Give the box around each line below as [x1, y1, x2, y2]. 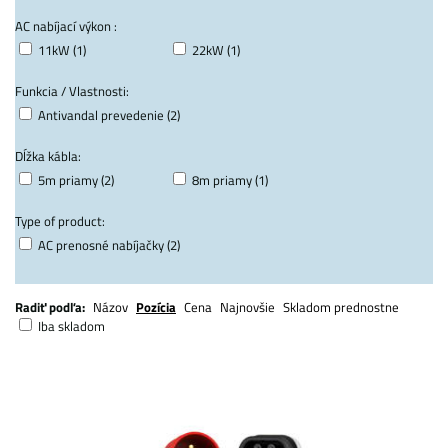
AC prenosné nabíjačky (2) [38, 235, 180, 255]
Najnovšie [220, 297, 275, 317]
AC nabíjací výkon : [15, 16, 117, 36]
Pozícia [136, 297, 176, 317]
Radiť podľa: [15, 297, 85, 317]
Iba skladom [38, 316, 105, 336]
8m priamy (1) [192, 170, 268, 190]
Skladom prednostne [283, 297, 399, 317]
